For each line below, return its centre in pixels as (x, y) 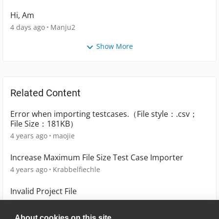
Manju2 (63, 27)
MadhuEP (68, 203)
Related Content (45, 93)
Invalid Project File (44, 191)
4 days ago (28, 27)
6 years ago (29, 203)
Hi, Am (22, 15)
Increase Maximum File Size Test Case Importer (97, 157)
